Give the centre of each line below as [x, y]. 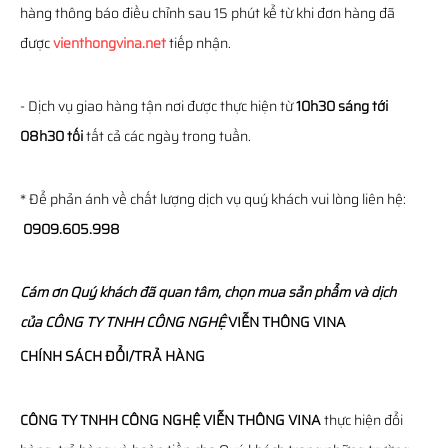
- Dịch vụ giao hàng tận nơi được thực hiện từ [158, 106]
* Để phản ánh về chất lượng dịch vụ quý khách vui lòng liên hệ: [213, 199]
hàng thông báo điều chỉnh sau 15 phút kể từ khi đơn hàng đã [207, 13]
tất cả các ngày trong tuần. [167, 136]
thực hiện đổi [362, 420]
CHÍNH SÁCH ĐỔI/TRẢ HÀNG [112, 356]
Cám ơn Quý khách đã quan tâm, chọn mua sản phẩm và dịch [208, 292]
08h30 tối [51, 136]
